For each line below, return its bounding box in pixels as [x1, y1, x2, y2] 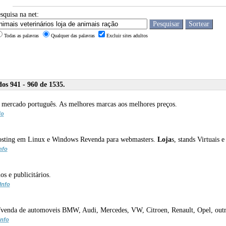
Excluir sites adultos [106, 32, 148, 38]
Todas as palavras [4, 32, 40, 38]
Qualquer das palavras [50, 32, 96, 38]
